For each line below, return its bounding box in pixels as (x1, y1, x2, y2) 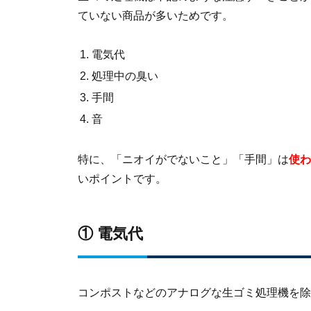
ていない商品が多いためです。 (78, 9, 233, 22)
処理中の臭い (92, 69, 158, 82)
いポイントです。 (78, 172, 167, 185)
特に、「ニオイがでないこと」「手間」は (78, 153, 289, 165)
